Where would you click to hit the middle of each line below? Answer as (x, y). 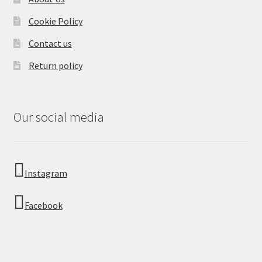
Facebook (43, 206)
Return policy (55, 65)
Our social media (58, 117)
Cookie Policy (55, 21)
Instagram (46, 173)
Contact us (50, 43)
